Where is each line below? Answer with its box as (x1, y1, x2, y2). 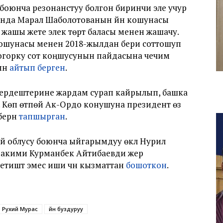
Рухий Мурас (2, 205, 38, 213)
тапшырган (19, 111, 65, 122)
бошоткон (126, 159, 167, 171)
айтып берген (9, 62, 65, 73)
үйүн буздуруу (49, 205, 83, 213)
